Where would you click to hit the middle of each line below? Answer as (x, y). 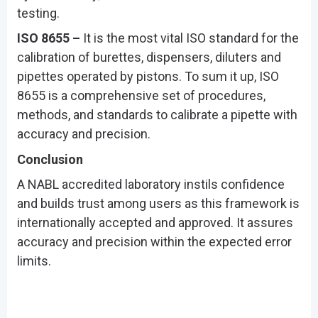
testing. (38, 13)
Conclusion (50, 159)
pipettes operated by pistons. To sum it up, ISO (148, 77)
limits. (34, 261)
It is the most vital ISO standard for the (189, 38)
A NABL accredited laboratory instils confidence (150, 185)
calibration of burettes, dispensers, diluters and (149, 57)
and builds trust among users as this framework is (158, 204)
